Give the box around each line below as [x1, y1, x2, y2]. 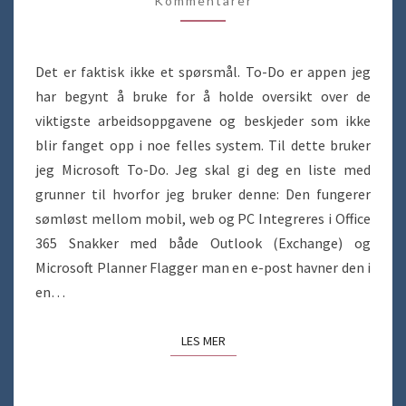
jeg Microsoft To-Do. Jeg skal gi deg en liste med [35, 160, 371, 179]
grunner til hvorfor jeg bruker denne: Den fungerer [35, 185, 371, 203]
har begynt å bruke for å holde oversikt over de [35, 87, 371, 105]
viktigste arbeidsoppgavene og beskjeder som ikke [35, 111, 371, 130]
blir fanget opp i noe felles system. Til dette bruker [35, 136, 371, 154]
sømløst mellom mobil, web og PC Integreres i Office [35, 209, 371, 227]
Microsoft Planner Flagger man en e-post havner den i [35, 258, 371, 276]
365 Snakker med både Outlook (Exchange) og [35, 234, 371, 252]
